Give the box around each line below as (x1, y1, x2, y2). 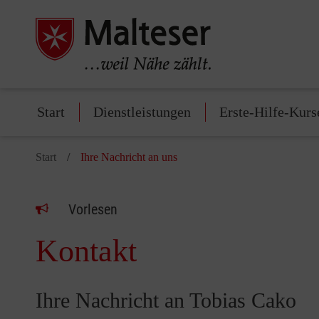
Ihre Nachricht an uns (80, 151, 177, 164)
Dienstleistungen (93, 104, 191, 120)
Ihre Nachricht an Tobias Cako (36, 288, 296, 313)
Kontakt (36, 234, 137, 269)
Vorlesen (68, 201, 117, 219)
